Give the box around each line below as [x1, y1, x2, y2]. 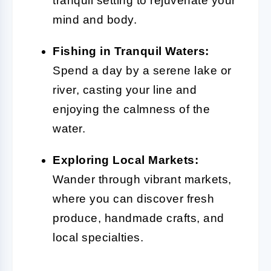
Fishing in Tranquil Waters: [53, 44, 209, 57]
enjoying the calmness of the [53, 102, 210, 116]
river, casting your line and [53, 83, 197, 96]
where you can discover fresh [53, 192, 214, 205]
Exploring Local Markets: [53, 153, 198, 166]
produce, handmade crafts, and [53, 211, 224, 224]
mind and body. [53, 13, 137, 26]
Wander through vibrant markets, [53, 172, 232, 186]
